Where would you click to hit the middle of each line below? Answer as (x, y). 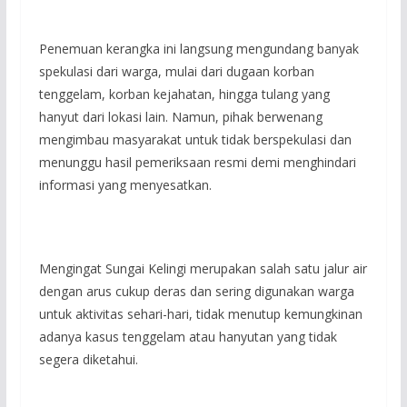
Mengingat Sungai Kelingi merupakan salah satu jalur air (203, 268)
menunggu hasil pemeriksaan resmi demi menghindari (197, 162)
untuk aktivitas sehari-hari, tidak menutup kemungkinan (200, 313)
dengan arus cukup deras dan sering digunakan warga (196, 291)
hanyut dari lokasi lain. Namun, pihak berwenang (180, 116)
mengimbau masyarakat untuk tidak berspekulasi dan (195, 139)
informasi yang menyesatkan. (125, 184)
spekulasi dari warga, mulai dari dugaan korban (176, 71)
